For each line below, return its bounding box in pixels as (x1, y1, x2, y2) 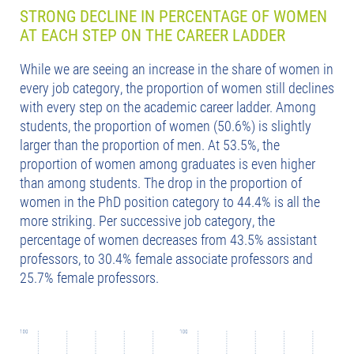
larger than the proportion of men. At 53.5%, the (20, 134, 280, 154)
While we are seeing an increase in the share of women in (20, 58, 333, 78)
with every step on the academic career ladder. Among (20, 96, 316, 116)
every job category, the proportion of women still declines (20, 77, 334, 97)
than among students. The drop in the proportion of (20, 172, 302, 192)
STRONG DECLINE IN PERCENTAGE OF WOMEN (20, 4, 327, 27)
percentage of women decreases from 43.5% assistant (20, 229, 317, 249)
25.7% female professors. (20, 267, 159, 287)
